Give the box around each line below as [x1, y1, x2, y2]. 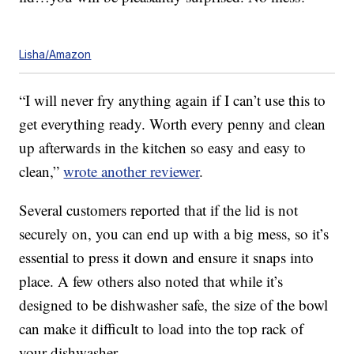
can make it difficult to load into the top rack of [19, 318, 304, 339]
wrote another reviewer [63, 161, 200, 182]
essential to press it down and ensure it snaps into [19, 247, 314, 268]
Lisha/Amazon [19, 47, 92, 62]
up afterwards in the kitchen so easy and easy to [19, 137, 307, 158]
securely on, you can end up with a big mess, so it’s [19, 224, 330, 244]
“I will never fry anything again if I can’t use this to [19, 90, 326, 111]
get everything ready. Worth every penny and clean [19, 114, 326, 134]
